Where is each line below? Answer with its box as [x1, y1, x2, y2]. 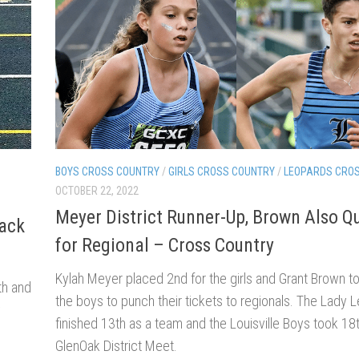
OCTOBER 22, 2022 [55, 184, 139, 197]
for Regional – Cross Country [55, 233, 274, 256]
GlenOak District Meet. [55, 337, 177, 354]
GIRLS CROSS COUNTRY [168, 164, 275, 178]
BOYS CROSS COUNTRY [55, 164, 159, 178]
